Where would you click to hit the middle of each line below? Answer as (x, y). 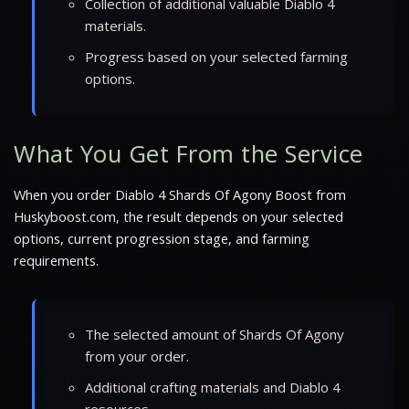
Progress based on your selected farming (216, 56)
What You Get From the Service (189, 153)
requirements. (56, 260)
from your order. (137, 356)
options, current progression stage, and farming (162, 238)
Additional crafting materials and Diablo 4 (213, 387)
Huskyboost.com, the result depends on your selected (178, 216)
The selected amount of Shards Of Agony (215, 334)
